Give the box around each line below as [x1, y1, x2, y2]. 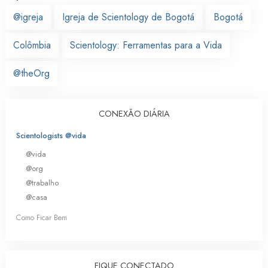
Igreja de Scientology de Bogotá [62, 10, 194, 24]
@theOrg [13, 66, 50, 80]
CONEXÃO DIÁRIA [98, 107, 170, 120]
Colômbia [13, 38, 51, 52]
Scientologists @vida [16, 129, 86, 141]
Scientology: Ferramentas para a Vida [70, 38, 222, 52]
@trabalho [26, 176, 59, 188]
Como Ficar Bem [16, 212, 67, 224]
